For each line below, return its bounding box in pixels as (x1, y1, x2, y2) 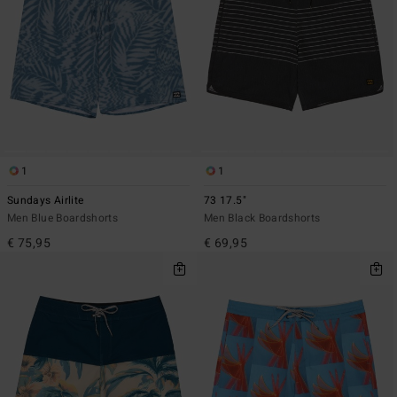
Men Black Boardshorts (204, 209, 321, 226)
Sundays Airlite (7, 191, 84, 208)
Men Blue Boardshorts (7, 209, 119, 226)
